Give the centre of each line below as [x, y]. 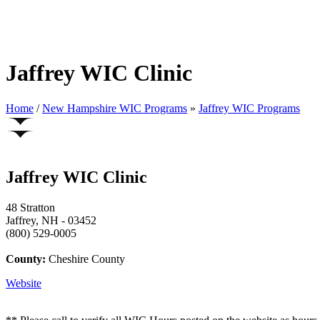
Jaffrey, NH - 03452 [51, 220]
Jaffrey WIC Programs [249, 108]
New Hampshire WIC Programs [115, 108]
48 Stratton [30, 207]
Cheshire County [85, 259]
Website [24, 283]
